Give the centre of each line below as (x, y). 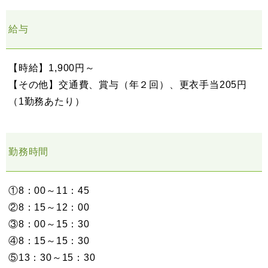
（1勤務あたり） (47, 101)
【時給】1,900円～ (52, 68)
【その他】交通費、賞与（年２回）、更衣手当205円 (128, 84)
